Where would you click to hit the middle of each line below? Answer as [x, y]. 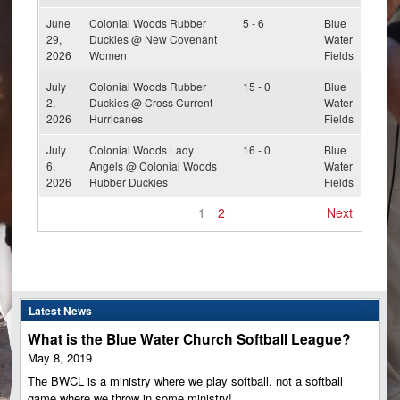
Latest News [60, 311]
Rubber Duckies [129, 181]
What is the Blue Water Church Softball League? [189, 339]
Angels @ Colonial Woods [153, 165]
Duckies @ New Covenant [153, 38]
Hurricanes [116, 118]
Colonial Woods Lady [142, 149]
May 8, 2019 [60, 358]
